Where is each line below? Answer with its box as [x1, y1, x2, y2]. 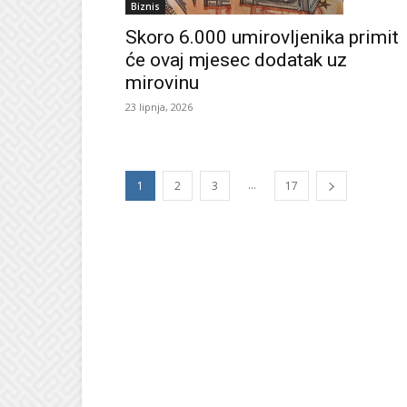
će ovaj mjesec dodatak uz [125, 48, 347, 71]
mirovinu [125, 71, 199, 94]
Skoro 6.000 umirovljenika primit [125, 25, 399, 48]
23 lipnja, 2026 [125, 99, 193, 114]
